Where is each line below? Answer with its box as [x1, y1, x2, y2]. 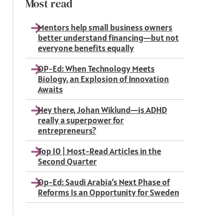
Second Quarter [38, 155, 97, 167]
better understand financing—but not [38, 31, 179, 43]
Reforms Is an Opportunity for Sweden [38, 186, 179, 198]
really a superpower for [38, 114, 124, 126]
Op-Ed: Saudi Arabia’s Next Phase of [38, 176, 170, 188]
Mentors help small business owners [38, 21, 172, 33]
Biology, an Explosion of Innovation [38, 73, 169, 84]
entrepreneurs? [38, 124, 96, 136]
